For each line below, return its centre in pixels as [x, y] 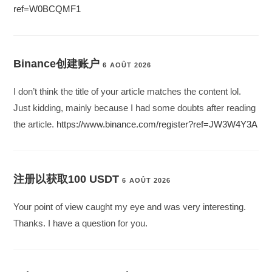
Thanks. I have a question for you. [81, 223]
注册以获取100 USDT [66, 179]
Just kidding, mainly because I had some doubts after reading [135, 108]
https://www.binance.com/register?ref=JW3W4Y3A [157, 124]
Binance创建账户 [57, 64]
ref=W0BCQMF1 [47, 9]
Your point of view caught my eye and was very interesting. [130, 207]
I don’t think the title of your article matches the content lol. [127, 92]
